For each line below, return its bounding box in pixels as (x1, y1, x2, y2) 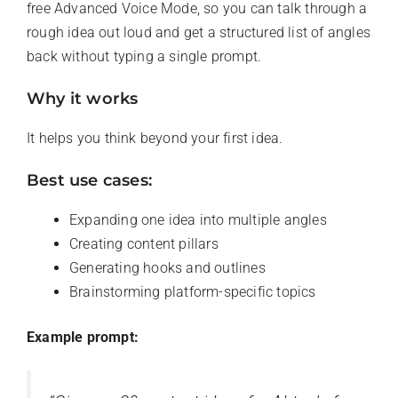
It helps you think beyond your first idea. (27, 130, 283, 147)
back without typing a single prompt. (27, 48, 262, 66)
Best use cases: (27, 171, 152, 191)
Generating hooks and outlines (69, 259, 266, 277)
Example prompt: (27, 329, 139, 346)
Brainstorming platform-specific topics (69, 283, 316, 301)
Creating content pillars (69, 235, 219, 253)
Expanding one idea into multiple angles (69, 211, 327, 229)
